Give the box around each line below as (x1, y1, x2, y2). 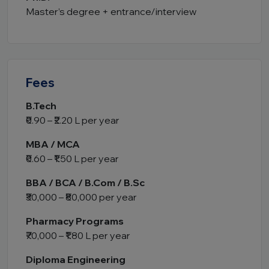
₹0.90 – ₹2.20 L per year (26, 114, 119, 126)
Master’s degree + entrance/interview (26, 5, 196, 17)
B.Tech (26, 100, 56, 112)
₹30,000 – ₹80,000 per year (26, 191, 137, 203)
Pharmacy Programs (26, 215, 124, 227)
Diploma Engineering (26, 253, 125, 265)
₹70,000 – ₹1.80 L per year (26, 229, 130, 241)
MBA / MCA (26, 138, 80, 150)
